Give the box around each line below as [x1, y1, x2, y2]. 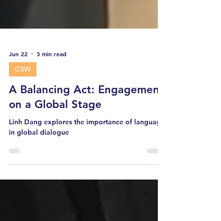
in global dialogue [9, 171, 69, 180]
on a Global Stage [9, 141, 102, 154]
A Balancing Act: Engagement [9, 126, 164, 140]
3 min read [37, 93, 67, 101]
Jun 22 [9, 93, 28, 101]
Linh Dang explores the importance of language [9, 161, 165, 170]
